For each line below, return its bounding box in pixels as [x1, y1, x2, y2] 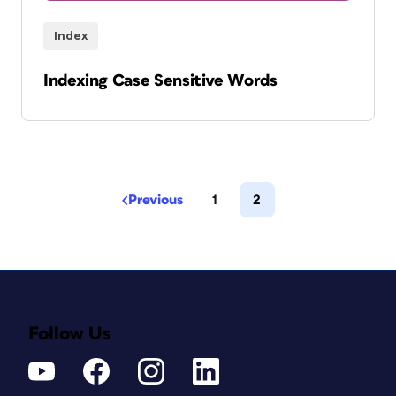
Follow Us [28, 324, 111, 344]
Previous [127, 193, 183, 208]
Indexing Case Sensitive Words [43, 72, 278, 90]
